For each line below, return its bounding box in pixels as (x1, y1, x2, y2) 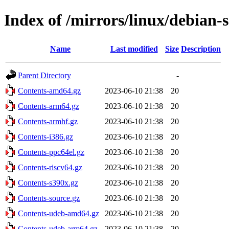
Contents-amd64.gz (18, 86, 81, 95)
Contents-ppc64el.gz (18, 147, 84, 156)
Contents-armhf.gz (18, 117, 78, 126)
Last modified (110, 44, 158, 53)
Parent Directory (18, 71, 71, 80)
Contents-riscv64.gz (18, 163, 82, 172)
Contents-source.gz (18, 193, 80, 202)
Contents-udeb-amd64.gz (18, 209, 99, 218)
